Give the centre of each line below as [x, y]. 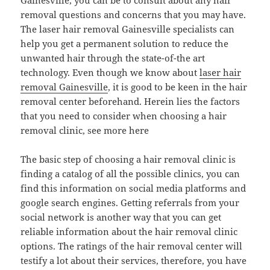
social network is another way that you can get [121, 217]
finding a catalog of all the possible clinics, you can [130, 174]
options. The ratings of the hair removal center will [132, 246]
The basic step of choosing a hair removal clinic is [128, 159]
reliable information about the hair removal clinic [129, 232]
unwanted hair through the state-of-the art [113, 58]
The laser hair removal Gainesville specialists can [128, 29]
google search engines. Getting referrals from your [130, 203]
